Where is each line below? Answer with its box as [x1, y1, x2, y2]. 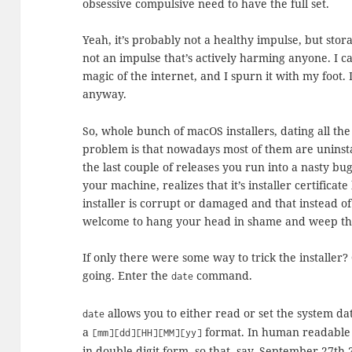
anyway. [82, 86, 127, 102]
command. [193, 268, 253, 284]
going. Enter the [82, 268, 172, 284]
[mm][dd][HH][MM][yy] [92, 326, 203, 339]
